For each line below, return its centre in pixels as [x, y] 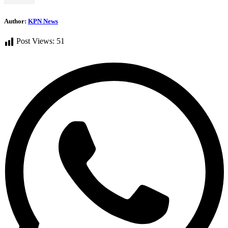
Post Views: [35, 41]
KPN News [43, 21]
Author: [16, 21]
